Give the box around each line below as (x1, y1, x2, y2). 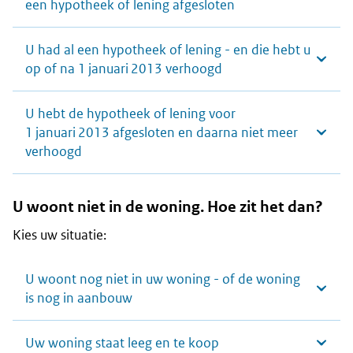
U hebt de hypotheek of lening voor (25, 105, 236, 123)
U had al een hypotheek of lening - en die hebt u (25, 41, 310, 59)
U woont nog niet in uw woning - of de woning (25, 270, 300, 288)
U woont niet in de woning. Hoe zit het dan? (13, 197, 323, 217)
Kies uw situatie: (13, 226, 106, 244)
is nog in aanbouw (25, 289, 132, 307)
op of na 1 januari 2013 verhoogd (25, 60, 222, 78)
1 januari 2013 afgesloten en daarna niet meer (25, 124, 298, 142)
